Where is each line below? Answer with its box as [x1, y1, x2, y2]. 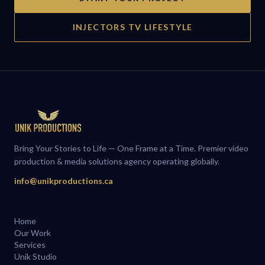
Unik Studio [14, 251, 57, 261]
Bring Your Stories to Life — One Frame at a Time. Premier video [14, 143, 248, 153]
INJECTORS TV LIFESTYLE [72, 22, 193, 32]
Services [14, 240, 46, 250]
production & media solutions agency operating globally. [14, 156, 219, 166]
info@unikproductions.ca [14, 176, 113, 186]
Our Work [14, 228, 51, 238]
